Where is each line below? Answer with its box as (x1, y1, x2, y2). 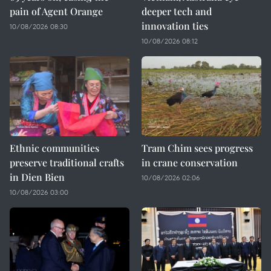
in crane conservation (142, 156, 238, 169)
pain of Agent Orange (10, 5, 103, 18)
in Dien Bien (10, 171, 65, 183)
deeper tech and (142, 5, 212, 18)
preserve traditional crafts (10, 156, 124, 169)
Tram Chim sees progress (142, 142, 253, 154)
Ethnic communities (10, 142, 99, 154)
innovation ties (142, 19, 208, 32)
